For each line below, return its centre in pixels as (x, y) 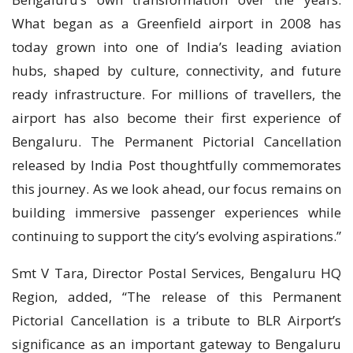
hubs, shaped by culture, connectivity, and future (176, 70)
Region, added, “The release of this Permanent (176, 296)
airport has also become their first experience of (176, 117)
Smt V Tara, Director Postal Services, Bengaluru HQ (176, 273)
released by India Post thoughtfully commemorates (176, 165)
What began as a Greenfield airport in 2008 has (176, 23)
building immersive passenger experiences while (176, 212)
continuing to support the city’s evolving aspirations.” (176, 236)
